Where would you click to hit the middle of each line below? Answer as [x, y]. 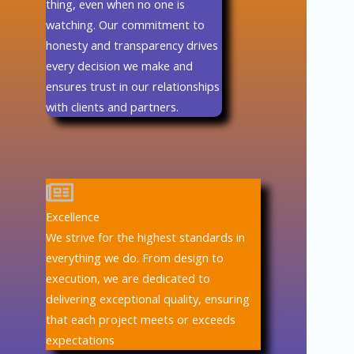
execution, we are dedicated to [128, 278]
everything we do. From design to [135, 257]
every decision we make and [120, 66]
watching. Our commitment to [126, 25]
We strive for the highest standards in [146, 237]
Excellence [73, 216]
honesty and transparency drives [132, 45]
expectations [81, 339]
